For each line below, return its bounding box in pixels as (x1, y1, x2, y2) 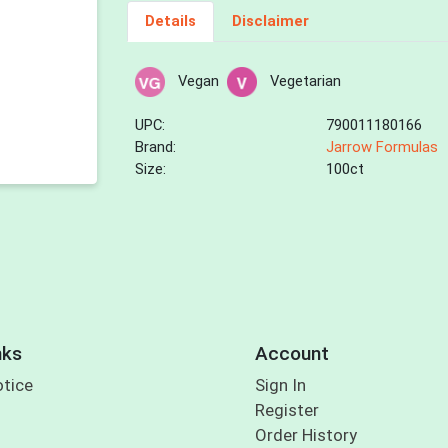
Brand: (135, 138, 177, 157)
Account (254, 341, 329, 365)
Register (254, 400, 319, 421)
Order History (254, 425, 357, 446)
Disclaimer (231, 12, 309, 31)
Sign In (254, 375, 306, 396)
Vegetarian (269, 72, 341, 91)
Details (144, 12, 196, 31)
